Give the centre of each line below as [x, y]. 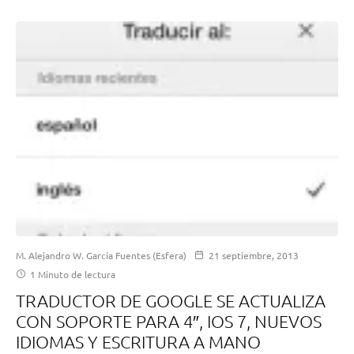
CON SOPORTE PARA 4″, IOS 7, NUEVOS [169, 321]
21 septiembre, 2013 [254, 256]
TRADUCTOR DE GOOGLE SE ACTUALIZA [171, 301]
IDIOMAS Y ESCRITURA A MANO [138, 342]
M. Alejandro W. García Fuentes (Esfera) [101, 256]
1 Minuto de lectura [72, 275]
